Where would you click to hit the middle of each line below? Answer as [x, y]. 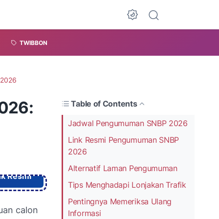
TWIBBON [33, 43]
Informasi [85, 213]
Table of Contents [104, 103]
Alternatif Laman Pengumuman [123, 168]
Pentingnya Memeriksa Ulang [120, 201]
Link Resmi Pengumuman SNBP [124, 140]
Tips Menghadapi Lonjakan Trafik [127, 185]
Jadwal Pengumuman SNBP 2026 [128, 123]
